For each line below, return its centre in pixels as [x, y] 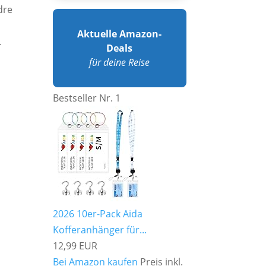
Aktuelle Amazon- [120, 34]
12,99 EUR [75, 246]
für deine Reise [120, 63]
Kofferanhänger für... [100, 230]
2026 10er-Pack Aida [98, 214]
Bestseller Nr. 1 [87, 98]
